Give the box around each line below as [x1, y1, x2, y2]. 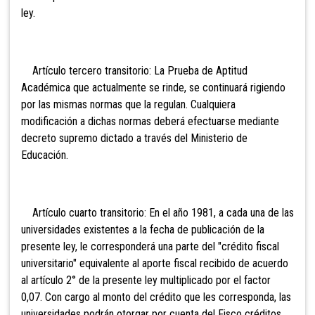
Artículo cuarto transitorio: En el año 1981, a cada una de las [21, 206, 294, 220]
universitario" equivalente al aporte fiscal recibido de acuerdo [21, 257, 288, 271]
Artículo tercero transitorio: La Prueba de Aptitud [21, 64, 247, 78]
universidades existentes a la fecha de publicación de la [21, 223, 264, 237]
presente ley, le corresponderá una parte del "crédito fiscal [21, 240, 279, 254]
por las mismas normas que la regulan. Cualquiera [21, 98, 236, 112]
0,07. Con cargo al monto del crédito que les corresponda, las [21, 290, 291, 304]
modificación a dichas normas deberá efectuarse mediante [21, 115, 279, 129]
